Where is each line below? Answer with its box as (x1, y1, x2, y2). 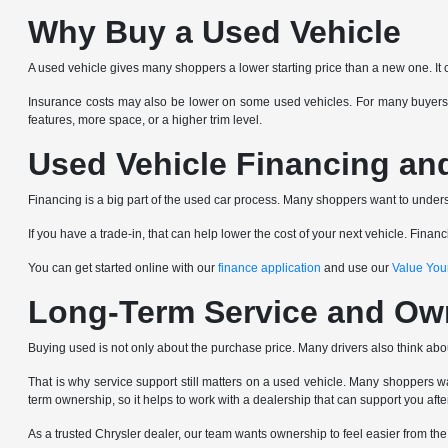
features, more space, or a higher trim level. (28, 113, 263, 127)
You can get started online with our (28, 261, 219, 275)
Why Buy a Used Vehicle (28, 14, 402, 50)
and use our (321, 261, 393, 275)
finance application (218, 261, 322, 275)
